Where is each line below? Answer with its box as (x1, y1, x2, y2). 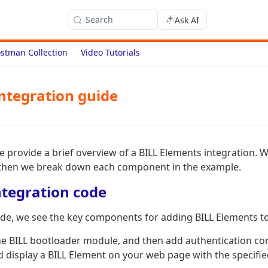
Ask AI (174, 14, 199, 26)
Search (85, 14, 113, 25)
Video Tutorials (81, 47, 140, 58)
